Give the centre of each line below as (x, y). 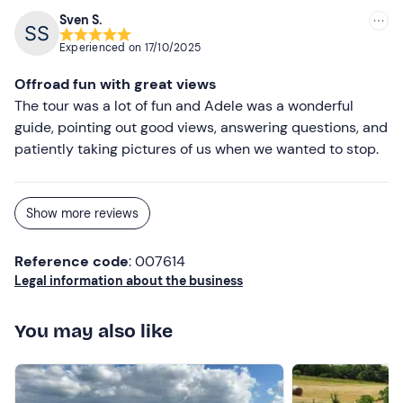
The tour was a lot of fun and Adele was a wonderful (184, 106)
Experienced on (102, 47)
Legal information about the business (129, 281)
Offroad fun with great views (116, 84)
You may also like (94, 331)
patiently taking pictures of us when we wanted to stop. (197, 149)
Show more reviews (82, 213)
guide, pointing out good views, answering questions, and (201, 127)
